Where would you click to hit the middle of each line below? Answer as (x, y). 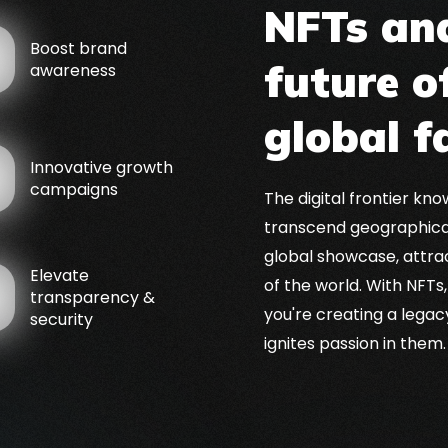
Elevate (59, 275)
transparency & (92, 297)
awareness (73, 70)
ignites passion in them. (355, 343)
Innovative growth (101, 167)
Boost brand (78, 48)
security (61, 319)
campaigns (74, 189)
